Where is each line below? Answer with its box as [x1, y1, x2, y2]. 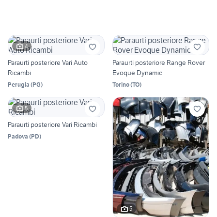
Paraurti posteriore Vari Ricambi [8, 120, 97, 129]
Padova [8, 133, 28, 140]
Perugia [8, 81, 30, 89]
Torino [112, 81, 129, 89]
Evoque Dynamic [112, 68, 162, 77]
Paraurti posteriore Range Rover [112, 58, 205, 67]
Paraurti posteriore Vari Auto [8, 58, 88, 67]
